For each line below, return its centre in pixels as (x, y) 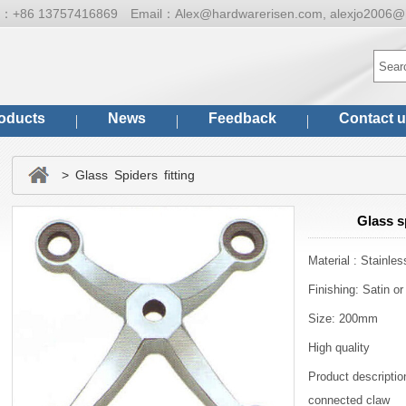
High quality (339, 348)
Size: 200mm (343, 319)
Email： (153, 14)
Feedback (242, 118)
